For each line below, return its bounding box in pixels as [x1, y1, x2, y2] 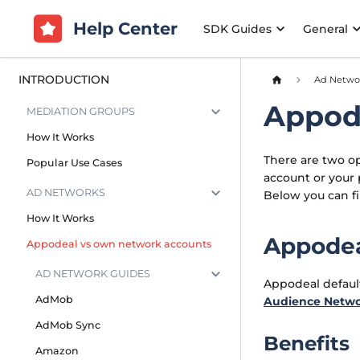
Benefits [264, 330, 350, 355]
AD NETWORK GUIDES [35, 268, 150, 280]
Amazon [35, 345, 79, 358]
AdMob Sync [35, 319, 100, 332]
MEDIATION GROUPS [27, 104, 135, 117]
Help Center [73, 18, 178, 39]
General [302, 21, 348, 36]
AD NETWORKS [27, 186, 105, 198]
